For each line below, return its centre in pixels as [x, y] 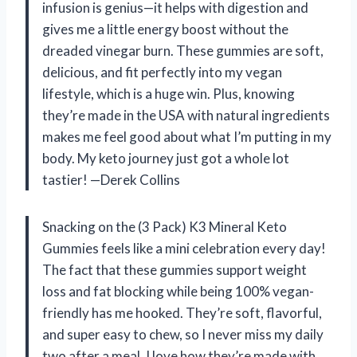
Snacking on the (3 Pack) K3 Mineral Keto [165, 226]
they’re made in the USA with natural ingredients [186, 115]
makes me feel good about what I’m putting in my [187, 136]
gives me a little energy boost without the [165, 29]
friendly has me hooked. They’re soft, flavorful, [182, 312]
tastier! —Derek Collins [111, 179]
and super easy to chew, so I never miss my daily [183, 334]
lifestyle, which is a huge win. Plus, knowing [169, 93]
